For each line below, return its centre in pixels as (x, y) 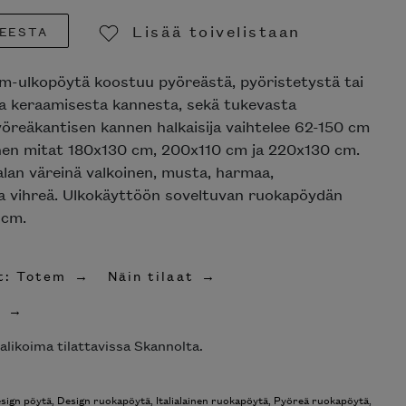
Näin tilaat (150, 275)
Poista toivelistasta (227, 64)
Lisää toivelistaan (217, 31)
